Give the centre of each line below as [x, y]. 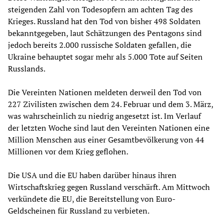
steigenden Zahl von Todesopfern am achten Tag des [100, 9]
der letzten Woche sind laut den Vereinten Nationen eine [109, 128]
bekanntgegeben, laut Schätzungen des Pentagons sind [105, 33]
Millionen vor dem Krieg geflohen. [68, 151]
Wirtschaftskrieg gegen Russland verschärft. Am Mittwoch [109, 187]
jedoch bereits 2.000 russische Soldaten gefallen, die [100, 45]
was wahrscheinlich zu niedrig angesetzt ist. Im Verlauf [104, 116]
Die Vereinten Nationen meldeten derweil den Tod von [105, 92]
